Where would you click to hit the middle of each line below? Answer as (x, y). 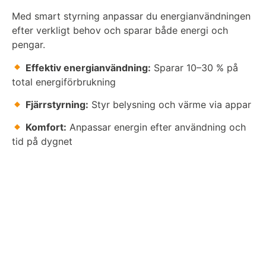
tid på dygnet (42, 142)
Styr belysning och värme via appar (170, 104)
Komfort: (46, 127)
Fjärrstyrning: (57, 104)
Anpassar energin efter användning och (156, 127)
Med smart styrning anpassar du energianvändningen (131, 16)
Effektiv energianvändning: (88, 67)
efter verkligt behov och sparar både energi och (120, 31)
